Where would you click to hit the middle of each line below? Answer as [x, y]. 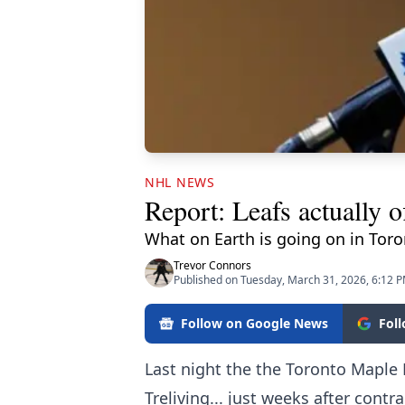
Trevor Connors [212, 265]
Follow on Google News [254, 323]
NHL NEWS [180, 182]
